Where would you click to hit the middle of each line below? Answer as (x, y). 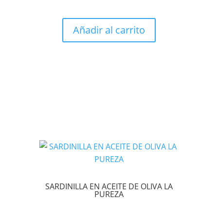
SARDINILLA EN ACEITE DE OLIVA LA (109, 186)
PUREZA (109, 194)
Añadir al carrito (109, 30)
